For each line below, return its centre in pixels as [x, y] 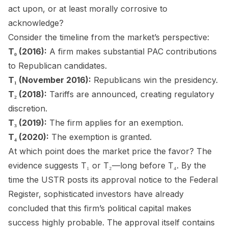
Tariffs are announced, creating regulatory [131, 94]
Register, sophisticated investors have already [96, 194]
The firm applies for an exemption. [115, 122]
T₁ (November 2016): [50, 80]
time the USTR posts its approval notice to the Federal [113, 179]
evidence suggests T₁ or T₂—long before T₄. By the [107, 165]
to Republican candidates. [58, 65]
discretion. [28, 108]
